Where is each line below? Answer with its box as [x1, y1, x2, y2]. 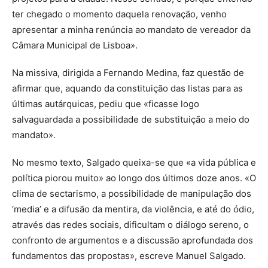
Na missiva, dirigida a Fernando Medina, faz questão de [12, 66, 244, 78]
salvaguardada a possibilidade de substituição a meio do [12, 113, 249, 125]
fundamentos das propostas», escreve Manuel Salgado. [12, 249, 246, 261]
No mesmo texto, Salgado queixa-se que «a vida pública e [12, 156, 256, 168]
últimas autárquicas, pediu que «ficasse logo [12, 98, 199, 109]
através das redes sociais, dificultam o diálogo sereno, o [12, 218, 249, 230]
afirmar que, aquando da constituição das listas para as [12, 82, 243, 94]
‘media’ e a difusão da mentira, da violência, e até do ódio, [12, 203, 254, 215]
